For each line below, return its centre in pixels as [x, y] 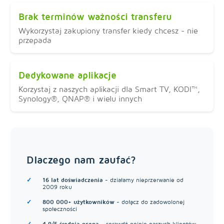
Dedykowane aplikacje [67, 74]
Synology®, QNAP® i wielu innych [80, 98]
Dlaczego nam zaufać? [81, 159]
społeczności [60, 208]
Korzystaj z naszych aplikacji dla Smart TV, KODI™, [109, 89]
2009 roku [57, 186]
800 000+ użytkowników [78, 201]
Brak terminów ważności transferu [95, 16]
